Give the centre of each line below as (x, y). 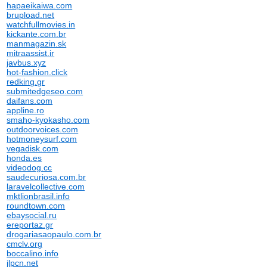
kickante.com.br (37, 34)
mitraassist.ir (31, 53)
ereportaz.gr (30, 225)
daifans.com (30, 101)
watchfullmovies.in (41, 24)
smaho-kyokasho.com (48, 120)
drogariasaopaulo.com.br (54, 234)
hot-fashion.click (37, 72)
